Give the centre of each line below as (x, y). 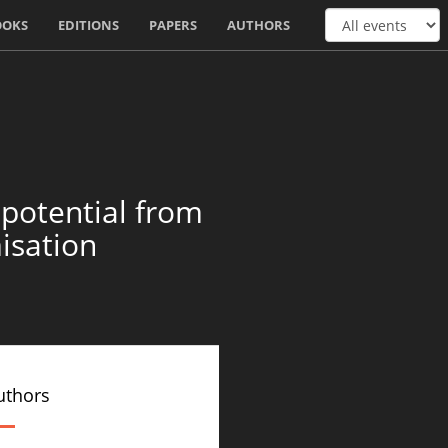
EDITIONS (88, 25)
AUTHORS (258, 25)
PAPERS (173, 25)
